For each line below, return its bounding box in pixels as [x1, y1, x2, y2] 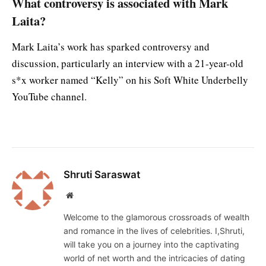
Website [72, 191, 99, 199]
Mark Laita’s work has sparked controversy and [12, 40, 210, 54]
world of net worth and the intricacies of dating [64, 253, 245, 264]
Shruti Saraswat [64, 169, 140, 181]
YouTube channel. [12, 90, 90, 104]
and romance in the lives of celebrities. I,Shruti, [64, 226, 245, 236]
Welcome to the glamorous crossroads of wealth [64, 212, 249, 223]
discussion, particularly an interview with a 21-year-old [12, 56, 243, 71]
